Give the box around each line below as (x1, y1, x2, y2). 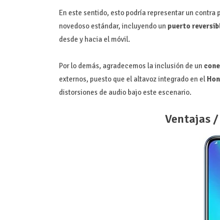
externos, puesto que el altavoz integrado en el (58, 74, 207, 83)
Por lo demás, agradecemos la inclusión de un (58, 61, 204, 70)
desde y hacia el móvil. (58, 34, 130, 44)
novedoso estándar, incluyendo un (58, 21, 167, 30)
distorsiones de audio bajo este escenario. (58, 87, 192, 97)
